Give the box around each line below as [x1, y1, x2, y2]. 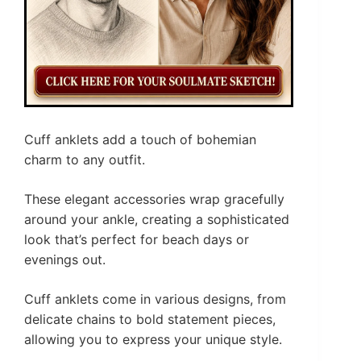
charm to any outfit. [24, 151, 145, 168]
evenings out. [24, 251, 106, 268]
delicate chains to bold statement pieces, [24, 311, 276, 328]
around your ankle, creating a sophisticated [24, 211, 289, 228]
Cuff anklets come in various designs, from [24, 291, 286, 308]
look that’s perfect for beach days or [24, 231, 249, 248]
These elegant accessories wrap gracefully [24, 191, 284, 208]
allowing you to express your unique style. [24, 331, 282, 348]
